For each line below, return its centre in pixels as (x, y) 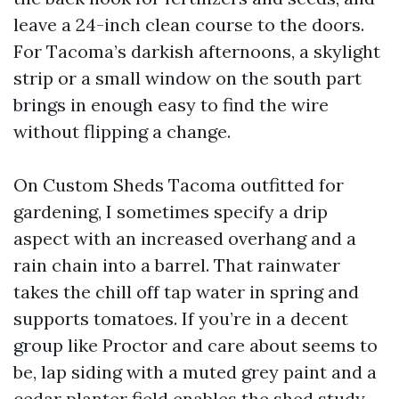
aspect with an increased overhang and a (185, 238)
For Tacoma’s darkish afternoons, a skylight (197, 51)
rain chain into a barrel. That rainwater (177, 265)
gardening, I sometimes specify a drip (171, 212)
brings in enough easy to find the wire (171, 105)
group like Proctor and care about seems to (195, 345)
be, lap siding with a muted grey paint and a (195, 372)
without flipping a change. (122, 131)
